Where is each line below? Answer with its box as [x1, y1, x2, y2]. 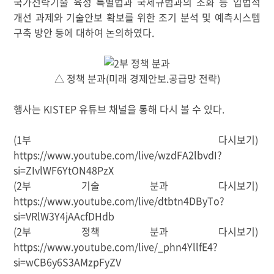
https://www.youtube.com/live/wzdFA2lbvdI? [13, 147, 223, 162]
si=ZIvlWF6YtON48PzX [13, 162, 114, 177]
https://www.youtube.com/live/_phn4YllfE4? [13, 239, 218, 254]
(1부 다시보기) [13, 131, 261, 147]
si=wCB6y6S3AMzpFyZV [13, 254, 122, 269]
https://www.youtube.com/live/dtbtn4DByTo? [13, 193, 225, 208]
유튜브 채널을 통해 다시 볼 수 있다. [79, 101, 225, 116]
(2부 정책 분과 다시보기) [13, 223, 261, 239]
